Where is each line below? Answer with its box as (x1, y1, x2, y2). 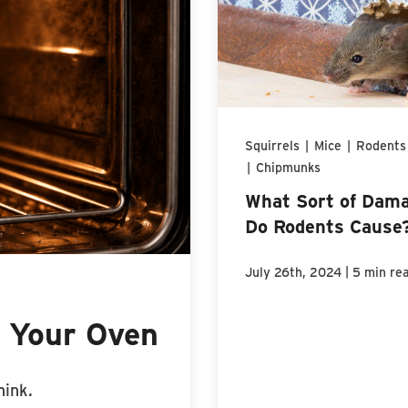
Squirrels (245, 136, 300, 154)
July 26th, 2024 (245, 262, 342, 280)
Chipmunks (256, 158, 321, 176)
